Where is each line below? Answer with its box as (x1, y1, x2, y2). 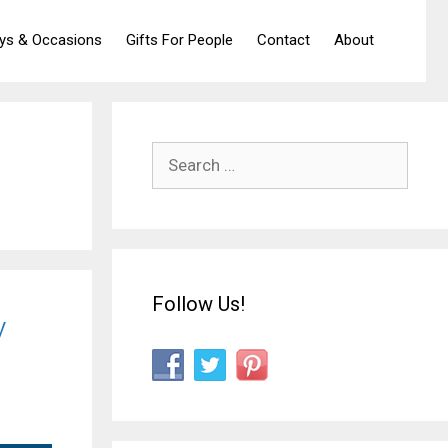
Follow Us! (152, 291, 245, 316)
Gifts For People (126, 31, 233, 49)
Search (151, 144, 203, 165)
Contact (257, 31, 310, 49)
